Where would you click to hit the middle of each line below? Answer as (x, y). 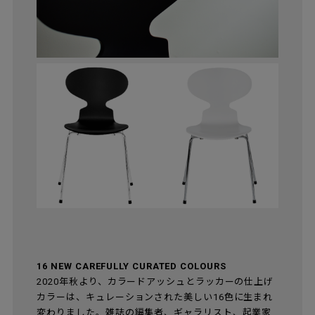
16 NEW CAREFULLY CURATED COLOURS (131, 266)
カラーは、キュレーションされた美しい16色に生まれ (155, 297)
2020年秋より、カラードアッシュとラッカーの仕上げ (155, 282)
